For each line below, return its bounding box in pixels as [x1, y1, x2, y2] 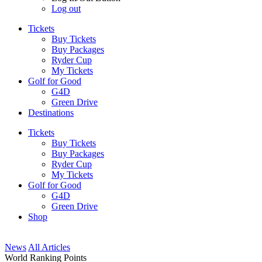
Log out [51, 4, 81, 13]
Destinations [28, 108, 74, 118]
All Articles [28, 242, 70, 252]
